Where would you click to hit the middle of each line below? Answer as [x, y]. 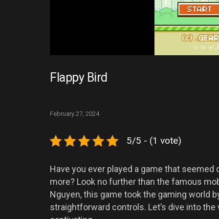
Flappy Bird [79, 77]
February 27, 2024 [75, 113]
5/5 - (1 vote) [154, 140]
